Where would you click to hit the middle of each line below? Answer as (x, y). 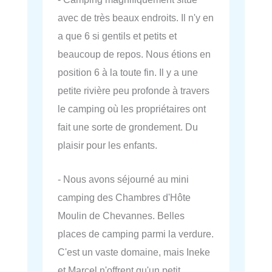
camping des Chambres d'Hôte (124, 197)
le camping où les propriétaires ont (132, 108)
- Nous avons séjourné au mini (123, 179)
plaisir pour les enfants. (107, 145)
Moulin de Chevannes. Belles (121, 215)
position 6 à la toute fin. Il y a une (128, 72)
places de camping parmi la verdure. (136, 233)
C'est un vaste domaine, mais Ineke (134, 252)
